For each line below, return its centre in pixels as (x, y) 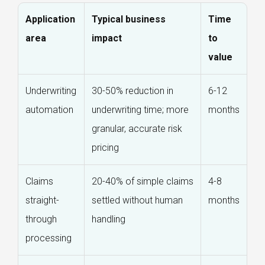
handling (109, 219)
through (41, 219)
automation (49, 110)
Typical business (129, 20)
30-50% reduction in (132, 91)
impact (107, 38)
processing (49, 238)
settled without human (137, 201)
